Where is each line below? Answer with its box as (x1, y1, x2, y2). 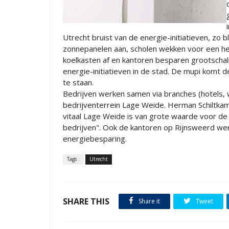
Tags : (67, 155, 80, 163)
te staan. (63, 77, 94, 87)
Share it (137, 197, 160, 205)
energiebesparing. (63, 133, 127, 144)
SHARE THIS (63, 196, 109, 207)
